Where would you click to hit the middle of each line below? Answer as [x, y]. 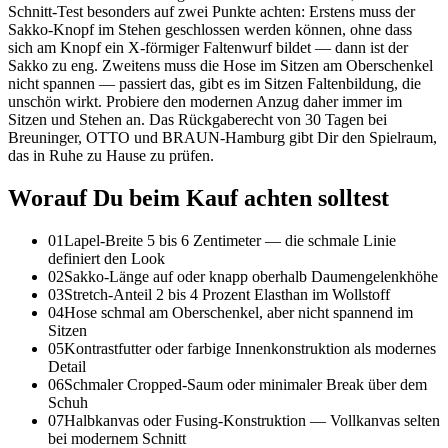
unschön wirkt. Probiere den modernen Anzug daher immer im [205, 101]
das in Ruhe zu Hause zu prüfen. [111, 155]
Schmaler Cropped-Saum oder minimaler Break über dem [245, 384]
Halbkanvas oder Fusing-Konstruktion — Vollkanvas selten [252, 420]
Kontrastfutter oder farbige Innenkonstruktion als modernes [250, 348]
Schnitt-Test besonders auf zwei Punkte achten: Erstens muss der [211, 11]
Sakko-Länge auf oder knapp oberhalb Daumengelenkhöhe [251, 276]
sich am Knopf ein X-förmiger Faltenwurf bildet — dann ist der [208, 47]
